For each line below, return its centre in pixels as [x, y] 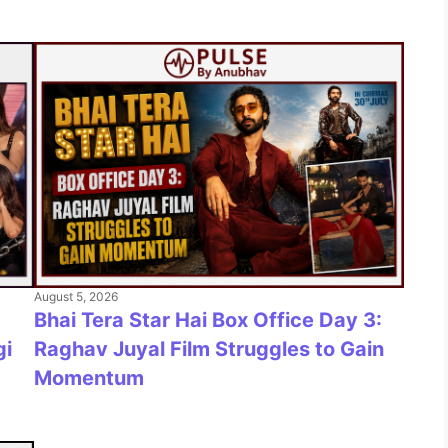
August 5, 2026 [76, 297]
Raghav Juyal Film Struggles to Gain [209, 349]
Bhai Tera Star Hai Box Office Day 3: [208, 320]
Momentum [89, 378]
